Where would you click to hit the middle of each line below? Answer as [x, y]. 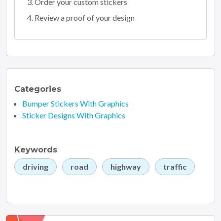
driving [36, 166]
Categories [38, 89]
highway [126, 166]
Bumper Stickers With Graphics [75, 103]
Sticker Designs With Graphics [74, 115]
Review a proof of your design [85, 17]
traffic [175, 166]
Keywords [36, 149]
